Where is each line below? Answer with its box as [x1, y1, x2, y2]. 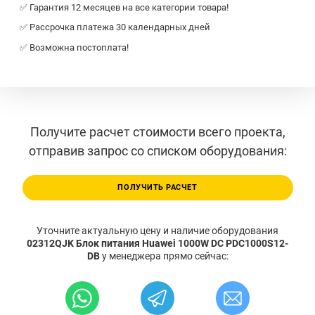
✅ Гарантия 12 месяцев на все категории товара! [20, 1, 229, 13]
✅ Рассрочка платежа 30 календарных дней [20, 22, 210, 33]
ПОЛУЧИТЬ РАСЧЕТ [117, 183, 198, 193]
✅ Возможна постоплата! [20, 41, 129, 53]
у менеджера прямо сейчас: [101, 250, 229, 262]
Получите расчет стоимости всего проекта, [30, 124, 285, 139]
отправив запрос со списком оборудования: [28, 143, 287, 158]
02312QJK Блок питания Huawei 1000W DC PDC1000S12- [27, 238, 288, 250]
